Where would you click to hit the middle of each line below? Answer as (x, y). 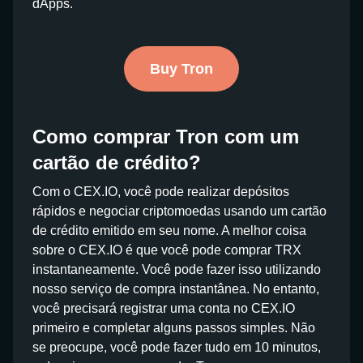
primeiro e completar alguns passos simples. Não (174, 328)
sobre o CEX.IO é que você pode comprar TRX (167, 250)
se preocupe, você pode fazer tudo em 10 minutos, (177, 347)
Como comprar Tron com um (166, 137)
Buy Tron (181, 69)
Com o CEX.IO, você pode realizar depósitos (161, 192)
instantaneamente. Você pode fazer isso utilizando (177, 269)
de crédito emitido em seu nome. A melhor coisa (169, 231)
